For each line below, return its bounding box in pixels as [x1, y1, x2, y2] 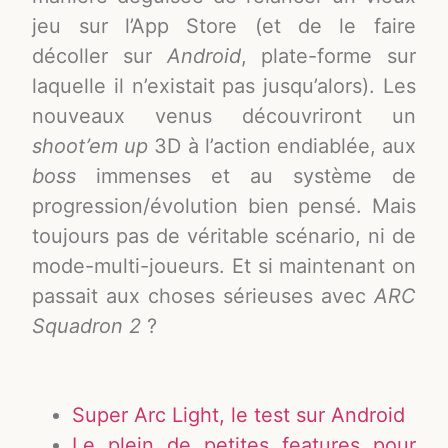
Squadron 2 [32, 313, 142, 338]
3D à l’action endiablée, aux [148, 133, 416, 158]
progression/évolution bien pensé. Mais [32, 193, 416, 218]
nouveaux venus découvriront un [32, 103, 416, 128]
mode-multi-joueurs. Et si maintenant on [32, 253, 416, 278]
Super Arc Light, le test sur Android [72, 402, 406, 427]
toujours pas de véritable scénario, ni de [32, 223, 416, 248]
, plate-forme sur [240, 43, 416, 68]
